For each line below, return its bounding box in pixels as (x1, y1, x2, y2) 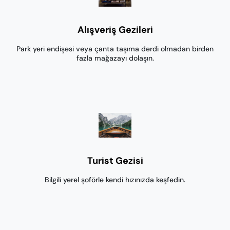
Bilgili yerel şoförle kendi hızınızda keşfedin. (45, 175, 185, 184)
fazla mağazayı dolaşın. (76, 53, 154, 63)
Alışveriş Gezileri (77, 24, 153, 36)
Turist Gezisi (87, 155, 143, 167)
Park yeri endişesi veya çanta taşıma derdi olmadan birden (16, 44, 214, 53)
